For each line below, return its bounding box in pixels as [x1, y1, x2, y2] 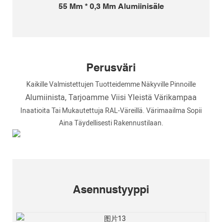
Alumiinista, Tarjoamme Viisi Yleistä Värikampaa [25, 91, 197, 104]
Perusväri [86, 61, 136, 74]
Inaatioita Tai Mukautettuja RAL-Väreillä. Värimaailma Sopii [20, 105, 202, 116]
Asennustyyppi [73, 183, 149, 196]
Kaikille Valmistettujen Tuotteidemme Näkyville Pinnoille [26, 79, 196, 90]
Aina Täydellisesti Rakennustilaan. [58, 117, 164, 128]
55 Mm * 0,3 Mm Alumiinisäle [58, 1, 164, 10]
